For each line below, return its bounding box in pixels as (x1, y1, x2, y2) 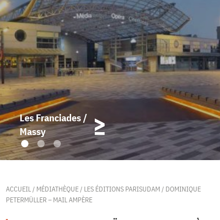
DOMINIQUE (165, 184, 201, 193)
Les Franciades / (20, 111, 87, 124)
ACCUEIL (6, 184, 31, 193)
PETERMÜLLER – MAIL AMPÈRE (6, 195, 92, 204)
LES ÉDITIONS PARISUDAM (84, 184, 160, 193)
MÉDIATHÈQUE (36, 184, 79, 193)
